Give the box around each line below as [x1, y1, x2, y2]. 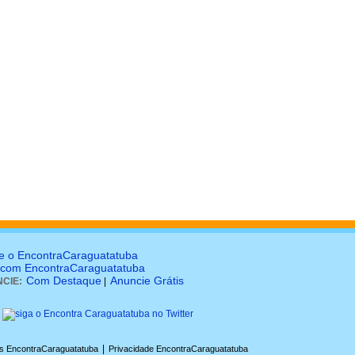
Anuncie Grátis [110, 274, 184, 287]
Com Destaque [26, 274, 101, 287]
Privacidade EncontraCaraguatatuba [109, 344, 248, 353]
